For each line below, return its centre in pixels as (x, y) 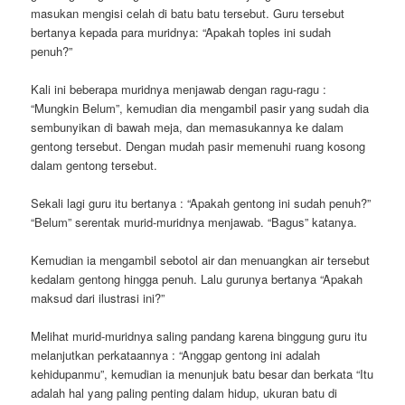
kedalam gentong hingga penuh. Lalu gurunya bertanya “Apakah (197, 278)
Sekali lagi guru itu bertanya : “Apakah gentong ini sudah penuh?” (201, 202)
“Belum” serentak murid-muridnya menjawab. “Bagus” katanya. (194, 221)
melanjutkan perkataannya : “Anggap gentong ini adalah (176, 355)
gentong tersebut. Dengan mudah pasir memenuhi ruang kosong (198, 146)
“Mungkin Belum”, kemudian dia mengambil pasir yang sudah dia (200, 108)
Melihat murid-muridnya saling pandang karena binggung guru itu (199, 336)
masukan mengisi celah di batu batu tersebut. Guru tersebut (188, 13)
